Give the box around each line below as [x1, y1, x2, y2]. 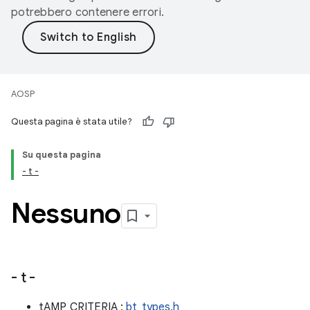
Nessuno [11, 196, 121, 230]
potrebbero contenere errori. [11, 6, 164, 19]
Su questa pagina [22, 149, 101, 161]
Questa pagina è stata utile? [11, 116, 132, 127]
